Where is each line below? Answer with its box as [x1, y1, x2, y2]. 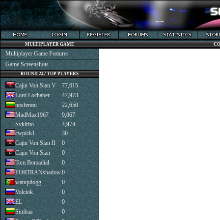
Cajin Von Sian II [15, 139, 55, 146]
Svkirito [15, 121, 34, 128]
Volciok [15, 189, 33, 195]
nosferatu [15, 102, 37, 109]
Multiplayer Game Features [5, 50, 69, 57]
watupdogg [15, 179, 41, 186]
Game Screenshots [5, 61, 49, 68]
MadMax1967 [15, 111, 49, 118]
